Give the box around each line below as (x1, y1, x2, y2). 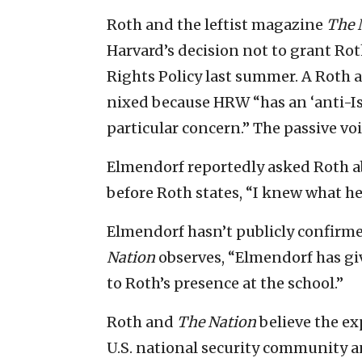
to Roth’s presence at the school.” (107, 273, 343, 293)
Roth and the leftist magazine (107, 15, 326, 34)
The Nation (177, 312, 256, 331)
